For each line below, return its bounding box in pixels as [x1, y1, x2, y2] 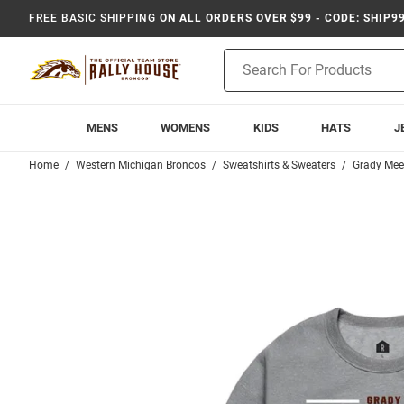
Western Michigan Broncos [76, 159, 206, 171]
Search [224, 69, 262, 84]
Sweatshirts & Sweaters [223, 159, 335, 171]
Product [224, 50, 269, 65]
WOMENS [161, 121, 211, 134]
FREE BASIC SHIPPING [29, 12, 157, 24]
